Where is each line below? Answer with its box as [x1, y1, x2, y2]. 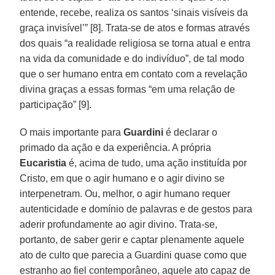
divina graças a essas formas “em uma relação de [20, 83, 236, 95]
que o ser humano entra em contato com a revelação [20, 68, 248, 79]
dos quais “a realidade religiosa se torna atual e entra [20, 37, 251, 48]
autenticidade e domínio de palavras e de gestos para [20, 203, 253, 214]
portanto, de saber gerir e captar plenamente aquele [20, 234, 245, 245]
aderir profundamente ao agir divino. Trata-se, [20, 219, 218, 230]
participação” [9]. [20, 99, 92, 110]
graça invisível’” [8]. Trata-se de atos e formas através [20, 22, 250, 33]
